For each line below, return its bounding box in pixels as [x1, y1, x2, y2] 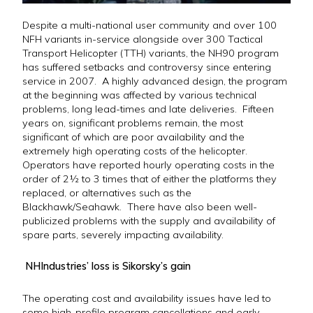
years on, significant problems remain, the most [22, 116, 243, 129]
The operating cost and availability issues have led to [22, 292, 271, 305]
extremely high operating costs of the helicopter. [22, 144, 250, 157]
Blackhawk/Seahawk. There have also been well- [22, 200, 257, 213]
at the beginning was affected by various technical [22, 88, 256, 101]
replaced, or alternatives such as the [22, 186, 191, 199]
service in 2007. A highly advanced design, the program [22, 74, 287, 87]
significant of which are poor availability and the [22, 130, 245, 143]
